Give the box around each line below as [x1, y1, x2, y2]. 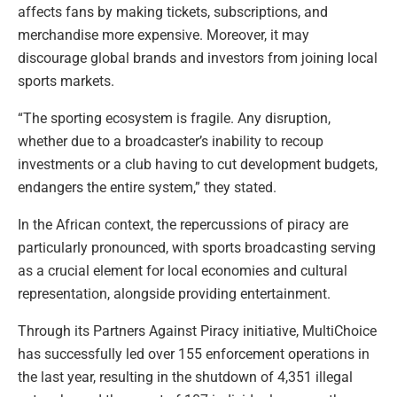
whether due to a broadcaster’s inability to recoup [18, 132, 323, 150]
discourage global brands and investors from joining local [18, 49, 378, 66]
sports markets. [18, 72, 114, 90]
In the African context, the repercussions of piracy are [18, 215, 348, 233]
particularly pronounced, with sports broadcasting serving [18, 238, 376, 256]
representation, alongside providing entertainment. [18, 284, 331, 302]
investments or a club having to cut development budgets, [18, 155, 378, 173]
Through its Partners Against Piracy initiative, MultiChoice [18, 322, 377, 339]
